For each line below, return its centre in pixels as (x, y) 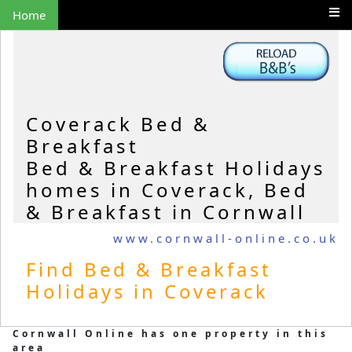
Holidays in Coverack (147, 291)
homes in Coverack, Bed (167, 190)
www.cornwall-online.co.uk (226, 238)
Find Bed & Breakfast (149, 269)
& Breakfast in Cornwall (166, 212)
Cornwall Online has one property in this (170, 334)
